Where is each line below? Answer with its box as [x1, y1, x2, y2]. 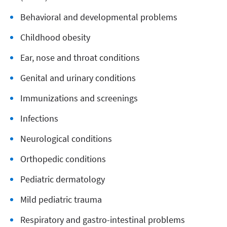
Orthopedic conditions [20, 153, 106, 165]
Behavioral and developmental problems [20, 11, 177, 23]
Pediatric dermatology [20, 173, 105, 185]
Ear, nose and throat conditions [20, 52, 140, 63]
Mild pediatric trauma [20, 194, 102, 205]
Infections [20, 112, 58, 124]
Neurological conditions [20, 133, 112, 144]
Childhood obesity [20, 31, 90, 43]
